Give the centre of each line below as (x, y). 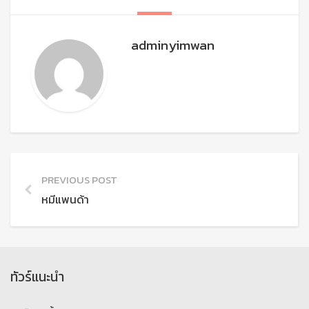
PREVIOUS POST (79, 180)
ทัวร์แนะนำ (37, 277)
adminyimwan (173, 45)
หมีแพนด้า (65, 199)
